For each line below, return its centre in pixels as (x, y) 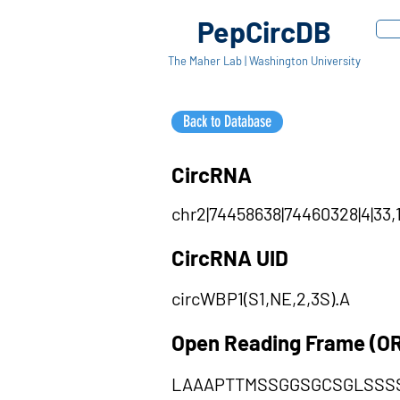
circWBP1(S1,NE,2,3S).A (261, 298)
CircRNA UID (230, 258)
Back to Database (227, 121)
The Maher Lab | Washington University (264, 61)
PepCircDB (264, 31)
